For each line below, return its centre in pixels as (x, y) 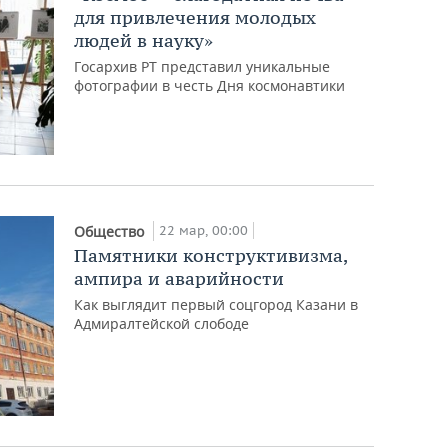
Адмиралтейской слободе (162, 323)
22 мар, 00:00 (204, 230)
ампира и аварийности (179, 278)
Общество (111, 231)
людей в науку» (144, 40)
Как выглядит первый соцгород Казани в (216, 304)
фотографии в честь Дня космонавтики (210, 85)
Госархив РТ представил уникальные (202, 66)
